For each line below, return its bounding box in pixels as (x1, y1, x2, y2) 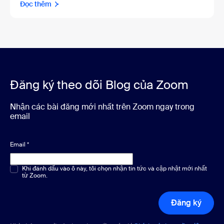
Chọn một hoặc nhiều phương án (10, 164, 115, 174)
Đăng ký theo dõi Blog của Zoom (10, 77, 188, 93)
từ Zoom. (22, 171, 47, 180)
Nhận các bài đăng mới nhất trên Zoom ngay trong (10, 101, 194, 112)
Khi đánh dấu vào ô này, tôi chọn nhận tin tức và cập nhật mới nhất (22, 164, 207, 173)
